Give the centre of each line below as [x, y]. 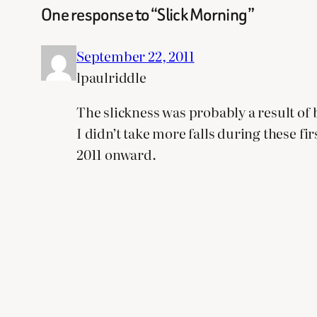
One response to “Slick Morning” [148, 15]
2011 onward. [116, 154]
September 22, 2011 [136, 56]
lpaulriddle [111, 77]
